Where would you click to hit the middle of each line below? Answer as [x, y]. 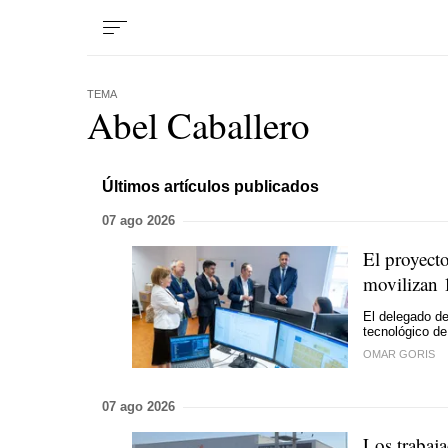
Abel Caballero [198, 124]
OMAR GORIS [399, 354]
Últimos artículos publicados [210, 186]
